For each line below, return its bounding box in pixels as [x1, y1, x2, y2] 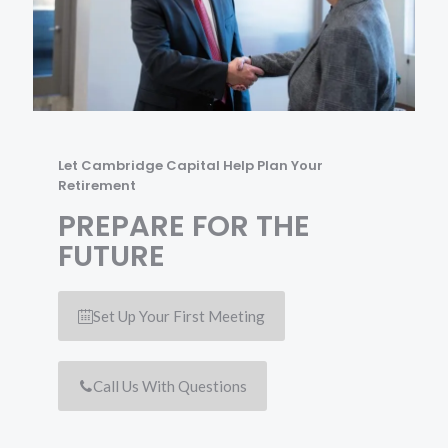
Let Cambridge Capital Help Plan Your [58, 156, 323, 176]
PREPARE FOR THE [58, 206, 310, 247]
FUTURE [58, 236, 165, 277]
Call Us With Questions [93, 377, 247, 396]
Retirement [58, 176, 136, 196]
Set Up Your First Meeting [93, 307, 265, 326]
